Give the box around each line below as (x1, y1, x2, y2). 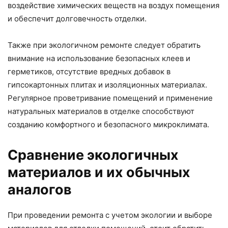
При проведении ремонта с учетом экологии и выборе (8, 210, 212, 220)
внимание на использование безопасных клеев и (8, 53, 190, 63)
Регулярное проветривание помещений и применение (8, 93, 213, 103)
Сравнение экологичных (8, 146, 179, 163)
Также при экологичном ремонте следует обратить (8, 40, 201, 50)
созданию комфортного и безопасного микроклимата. (8, 119, 209, 129)
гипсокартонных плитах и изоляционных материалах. (8, 79, 207, 90)
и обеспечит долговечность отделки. (8, 13, 147, 23)
